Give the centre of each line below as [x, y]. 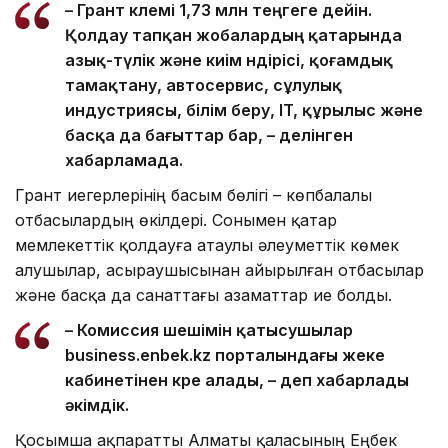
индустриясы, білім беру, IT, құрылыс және [244, 109]
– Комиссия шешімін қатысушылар [209, 329]
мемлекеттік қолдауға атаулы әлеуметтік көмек [207, 244]
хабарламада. [124, 159]
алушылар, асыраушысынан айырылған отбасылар [219, 269]
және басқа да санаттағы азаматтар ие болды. [203, 294]
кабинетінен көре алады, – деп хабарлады [237, 379]
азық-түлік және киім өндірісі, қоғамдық [229, 59]
